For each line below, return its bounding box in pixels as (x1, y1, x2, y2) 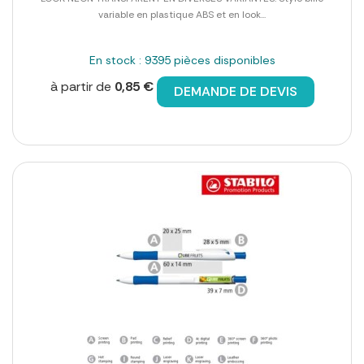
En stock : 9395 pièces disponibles (89, 53, 275, 68)
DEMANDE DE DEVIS (173, 83, 297, 101)
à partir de (50, 78, 115, 96)
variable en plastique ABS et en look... (98, 8, 266, 22)
